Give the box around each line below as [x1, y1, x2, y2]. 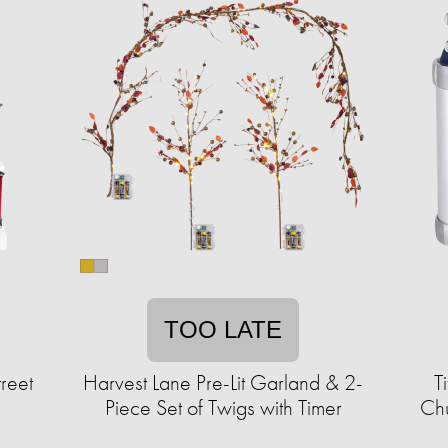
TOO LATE [164, 316, 282, 343]
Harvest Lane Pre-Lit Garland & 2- [83, 368, 363, 397]
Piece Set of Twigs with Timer [104, 393, 342, 422]
